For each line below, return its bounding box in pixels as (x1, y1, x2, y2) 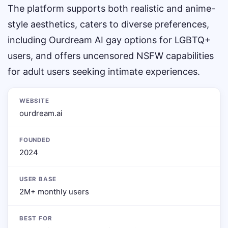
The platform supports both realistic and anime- (8, 3, 215, 14)
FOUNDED (19, 136, 50, 144)
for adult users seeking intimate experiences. (8, 66, 200, 77)
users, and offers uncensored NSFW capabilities (8, 50, 214, 61)
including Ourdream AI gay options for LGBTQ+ (8, 35, 211, 45)
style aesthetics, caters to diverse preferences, (8, 19, 209, 30)
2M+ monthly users (19, 187, 89, 196)
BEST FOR (19, 215, 52, 222)
